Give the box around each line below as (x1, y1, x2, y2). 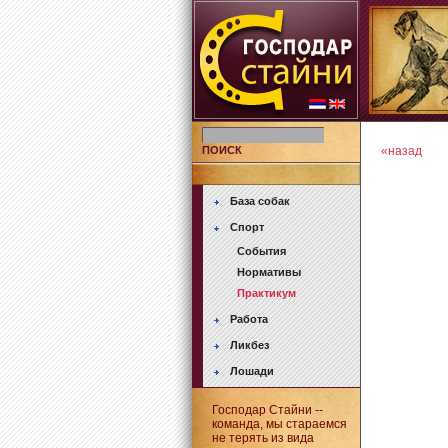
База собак (229, 195, 290, 207)
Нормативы (236, 266, 301, 278)
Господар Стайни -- (211, 403, 323, 417)
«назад (380, 144, 422, 158)
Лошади (229, 365, 274, 377)
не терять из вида (211, 431, 314, 445)
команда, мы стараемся (211, 417, 347, 431)
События (236, 245, 286, 257)
